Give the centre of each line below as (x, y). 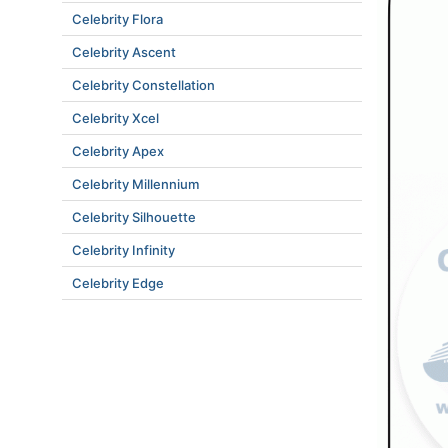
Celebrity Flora (117, 19)
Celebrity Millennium (135, 184)
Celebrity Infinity (123, 250)
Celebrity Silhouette (134, 217)
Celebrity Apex (118, 151)
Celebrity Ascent (124, 52)
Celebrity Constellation (143, 85)
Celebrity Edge (118, 283)
